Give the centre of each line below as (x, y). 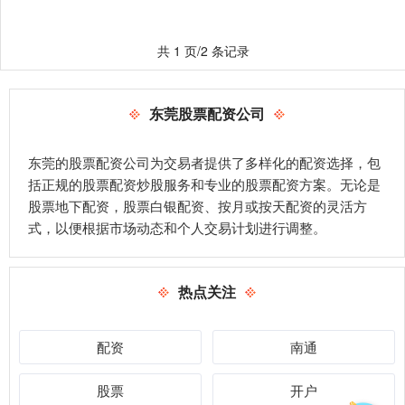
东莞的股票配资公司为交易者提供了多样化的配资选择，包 (204, 162)
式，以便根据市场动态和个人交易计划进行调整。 (177, 227)
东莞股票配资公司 (207, 113)
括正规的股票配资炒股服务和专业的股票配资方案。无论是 (204, 184)
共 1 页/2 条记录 (203, 50)
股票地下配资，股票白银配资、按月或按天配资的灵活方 (198, 205)
